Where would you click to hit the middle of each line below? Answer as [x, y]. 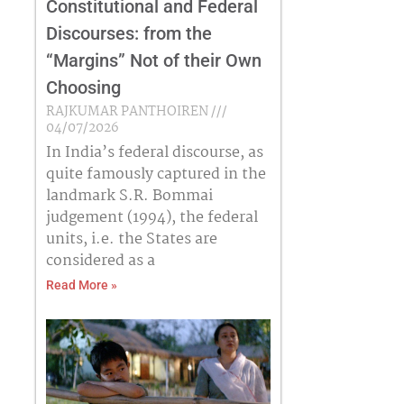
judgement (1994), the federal [151, 217]
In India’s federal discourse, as [154, 152]
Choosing [83, 87]
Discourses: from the [129, 33]
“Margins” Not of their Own [153, 60]
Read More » [81, 285]
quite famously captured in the [156, 174]
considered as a [100, 261]
